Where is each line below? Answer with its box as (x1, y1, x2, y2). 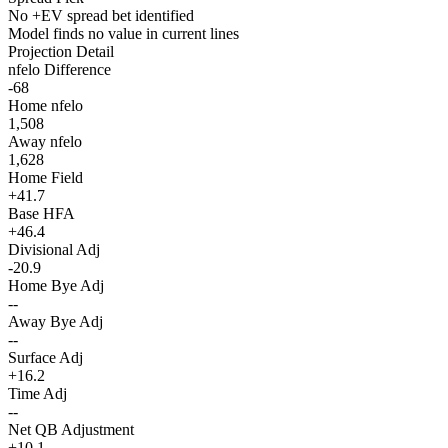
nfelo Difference (8, 61, 111, 79)
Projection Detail (8, 43, 114, 61)
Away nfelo (8, 133, 82, 151)
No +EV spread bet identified (8, 7, 194, 25)
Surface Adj (8, 349, 83, 367)
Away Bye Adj (8, 313, 103, 331)
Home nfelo (8, 97, 83, 115)
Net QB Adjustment (8, 421, 134, 439)
